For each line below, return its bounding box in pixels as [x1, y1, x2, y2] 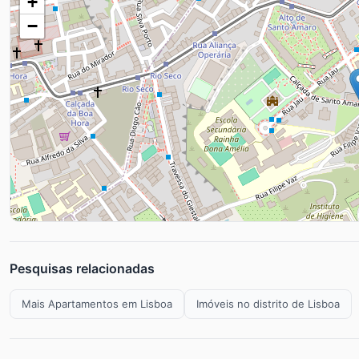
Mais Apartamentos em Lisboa [22, 297, 172, 310]
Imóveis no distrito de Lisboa [196, 297, 340, 310]
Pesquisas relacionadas [10, 260, 155, 276]
